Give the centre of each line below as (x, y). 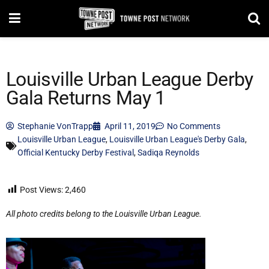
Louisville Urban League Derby (130, 80)
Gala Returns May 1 (86, 98)
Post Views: (41, 190)
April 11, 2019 (130, 126)
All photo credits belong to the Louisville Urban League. (104, 213)
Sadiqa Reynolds (168, 153)
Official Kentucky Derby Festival (76, 153)
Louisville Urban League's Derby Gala (177, 139)
